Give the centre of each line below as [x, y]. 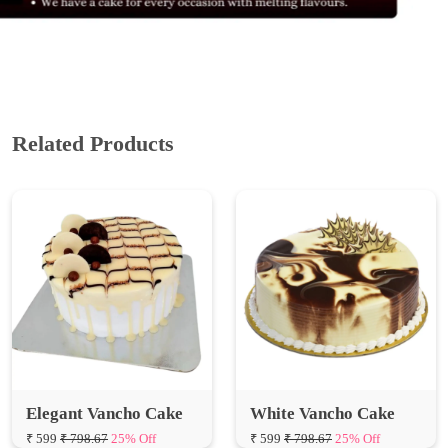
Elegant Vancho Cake [104, 361]
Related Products [93, 91]
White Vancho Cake [322, 361]
